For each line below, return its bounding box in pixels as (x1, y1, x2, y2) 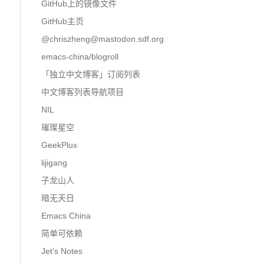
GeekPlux (41, 140, 77, 150)
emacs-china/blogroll (41, 51, 118, 61)
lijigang (41, 157, 67, 167)
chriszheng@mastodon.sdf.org (49, 34, 164, 44)
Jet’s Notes (41, 246, 82, 256)
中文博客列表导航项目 (41, 87, 124, 97)
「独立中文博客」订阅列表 (41, 69, 140, 79)
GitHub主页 (41, 16, 84, 26)
